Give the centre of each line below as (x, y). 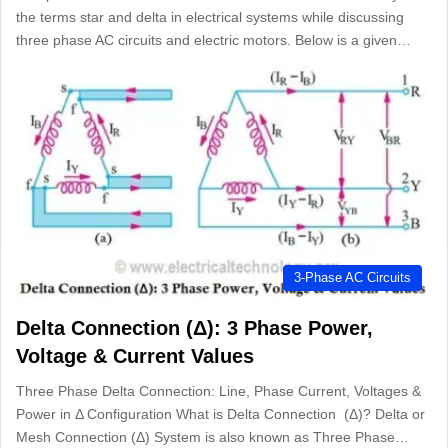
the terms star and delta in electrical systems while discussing (210, 17)
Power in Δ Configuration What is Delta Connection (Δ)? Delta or (220, 413)
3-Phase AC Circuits (352, 277)
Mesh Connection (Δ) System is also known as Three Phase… (212, 436)
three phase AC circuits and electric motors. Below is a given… (213, 40)
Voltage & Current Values (135, 355)
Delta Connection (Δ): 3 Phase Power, (194, 327)
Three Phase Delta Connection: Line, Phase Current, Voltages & (218, 390)
